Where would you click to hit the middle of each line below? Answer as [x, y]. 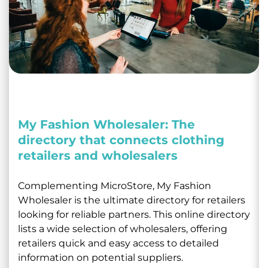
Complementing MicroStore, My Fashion [115, 185]
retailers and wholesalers [98, 155]
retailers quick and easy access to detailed [118, 243]
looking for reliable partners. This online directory [134, 214]
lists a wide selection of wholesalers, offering [123, 229]
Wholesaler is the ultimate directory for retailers [132, 200]
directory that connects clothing [121, 140]
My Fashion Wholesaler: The [106, 124]
